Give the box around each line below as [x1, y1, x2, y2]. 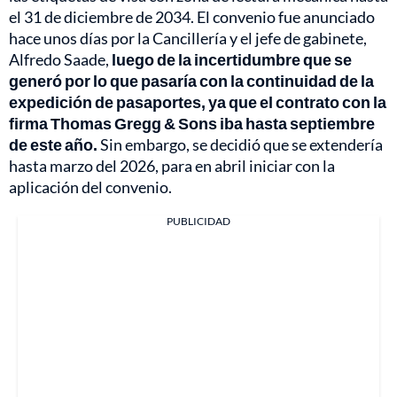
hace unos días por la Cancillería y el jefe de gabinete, [9, 28, 367, 49]
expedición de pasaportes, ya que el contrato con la [9, 92, 386, 113]
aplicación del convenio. [9, 177, 172, 198]
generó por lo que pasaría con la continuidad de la [9, 71, 374, 91]
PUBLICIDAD [167, 214, 230, 229]
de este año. [9, 135, 97, 155]
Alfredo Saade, [9, 50, 112, 70]
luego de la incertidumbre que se [112, 50, 352, 70]
